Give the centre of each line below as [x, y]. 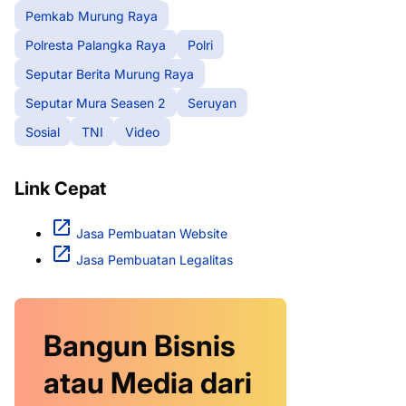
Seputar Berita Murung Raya [110, 73]
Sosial [43, 131]
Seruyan [212, 102]
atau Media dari [148, 383]
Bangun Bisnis [140, 346]
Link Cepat [60, 188]
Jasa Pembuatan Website [152, 233]
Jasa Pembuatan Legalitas [155, 260]
